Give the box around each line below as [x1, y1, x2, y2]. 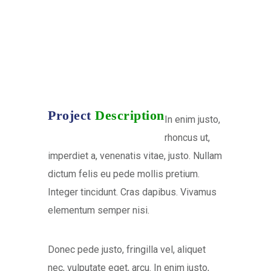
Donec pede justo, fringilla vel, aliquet [48, 244, 206, 256]
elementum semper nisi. [48, 204, 149, 217]
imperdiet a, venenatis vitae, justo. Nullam [48, 150, 222, 162]
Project [48, 108, 95, 123]
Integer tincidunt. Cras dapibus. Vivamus [48, 186, 217, 198]
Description [95, 108, 165, 123]
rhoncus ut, [164, 132, 210, 144]
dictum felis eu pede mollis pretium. [48, 168, 200, 180]
